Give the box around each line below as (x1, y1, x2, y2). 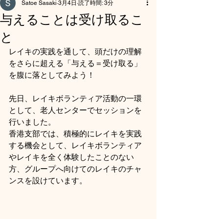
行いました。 (9, 117, 56, 127)
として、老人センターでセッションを (9, 105, 142, 115)
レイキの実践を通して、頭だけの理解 (9, 46, 142, 56)
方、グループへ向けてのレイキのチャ (9, 164, 142, 174)
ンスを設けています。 (9, 175, 87, 185)
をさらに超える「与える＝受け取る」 (9, 58, 142, 68)
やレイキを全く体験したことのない (9, 152, 134, 162)
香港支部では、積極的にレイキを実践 (9, 129, 142, 138)
